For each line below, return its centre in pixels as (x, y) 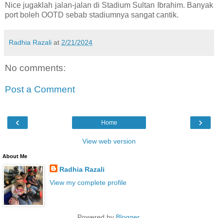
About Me (15, 156)
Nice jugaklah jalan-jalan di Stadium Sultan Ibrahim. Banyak (109, 5)
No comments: (35, 68)
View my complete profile (88, 183)
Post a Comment (40, 89)
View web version (109, 141)
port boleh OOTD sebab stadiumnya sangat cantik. (92, 15)
